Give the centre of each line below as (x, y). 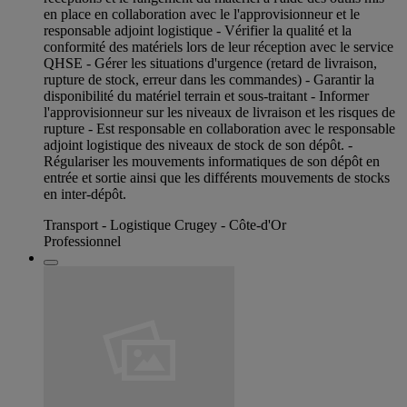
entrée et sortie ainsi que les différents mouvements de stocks (217, 177)
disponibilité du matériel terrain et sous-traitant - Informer (206, 95)
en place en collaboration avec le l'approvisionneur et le (202, 14)
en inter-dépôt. (85, 194)
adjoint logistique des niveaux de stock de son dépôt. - (198, 144)
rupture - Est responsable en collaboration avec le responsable (219, 128)
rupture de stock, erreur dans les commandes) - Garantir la (209, 79)
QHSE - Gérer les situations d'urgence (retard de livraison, (210, 63)
